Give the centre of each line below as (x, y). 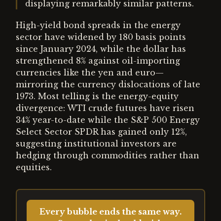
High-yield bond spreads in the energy (98, 25)
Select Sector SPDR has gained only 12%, (101, 132)
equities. (34, 167)
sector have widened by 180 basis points (101, 37)
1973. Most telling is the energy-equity (97, 96)
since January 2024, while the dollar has (101, 49)
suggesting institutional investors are (96, 144)
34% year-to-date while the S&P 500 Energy (108, 120)
